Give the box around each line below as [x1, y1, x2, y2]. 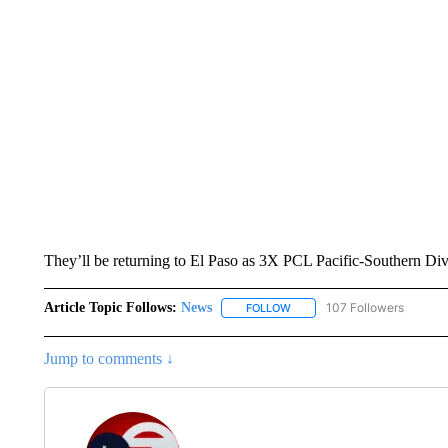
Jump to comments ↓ [43, 350, 174, 368]
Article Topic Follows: [43, 300, 177, 315]
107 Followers [325, 300, 404, 315]
